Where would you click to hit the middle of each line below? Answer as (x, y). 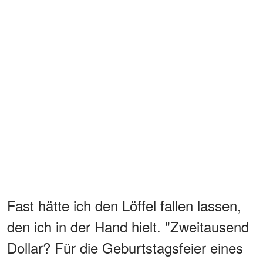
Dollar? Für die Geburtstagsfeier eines (125, 247)
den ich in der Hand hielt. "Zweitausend (128, 226)
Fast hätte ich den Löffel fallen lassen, (124, 205)
